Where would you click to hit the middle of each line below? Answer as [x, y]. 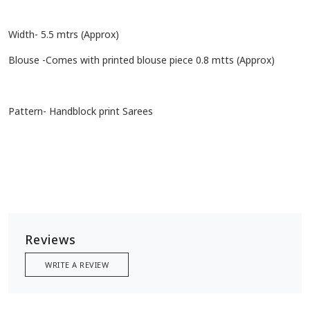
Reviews [51, 240]
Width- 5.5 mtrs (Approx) [64, 35]
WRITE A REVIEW [77, 265]
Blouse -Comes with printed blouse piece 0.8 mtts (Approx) [142, 60]
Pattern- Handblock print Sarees [81, 111]
